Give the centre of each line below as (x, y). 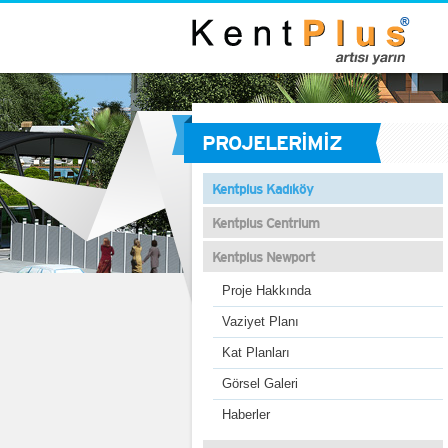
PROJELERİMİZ (272, 143)
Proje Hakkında (266, 290)
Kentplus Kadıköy (262, 189)
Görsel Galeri (259, 383)
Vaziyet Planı (260, 321)
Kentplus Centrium (265, 223)
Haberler (245, 414)
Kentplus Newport (263, 257)
